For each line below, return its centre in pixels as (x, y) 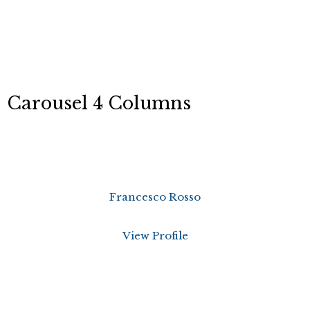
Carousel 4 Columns (99, 103)
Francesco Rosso (155, 197)
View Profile (155, 236)
